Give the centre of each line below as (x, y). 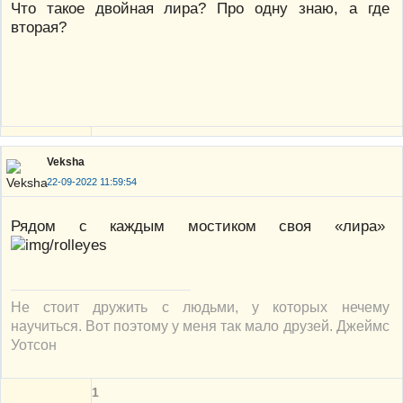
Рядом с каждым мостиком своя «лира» (200, 225)
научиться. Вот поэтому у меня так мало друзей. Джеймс (200, 325)
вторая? (39, 27)
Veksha (66, 162)
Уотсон (34, 344)
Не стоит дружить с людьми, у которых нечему (200, 306)
